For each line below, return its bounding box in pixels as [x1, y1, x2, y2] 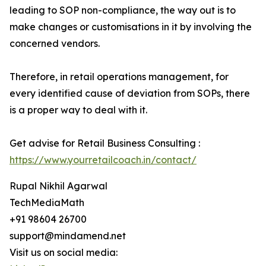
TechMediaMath [9, 197, 84, 209]
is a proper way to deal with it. [9, 104, 147, 116]
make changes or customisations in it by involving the [9, 21, 252, 33]
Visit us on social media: [9, 246, 118, 259]
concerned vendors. [9, 37, 100, 50]
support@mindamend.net [9, 230, 126, 242]
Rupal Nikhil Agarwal [9, 180, 107, 192]
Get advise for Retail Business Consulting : [9, 137, 200, 150]
